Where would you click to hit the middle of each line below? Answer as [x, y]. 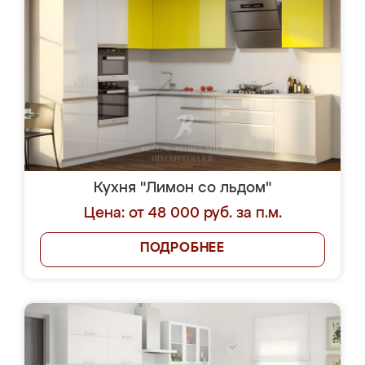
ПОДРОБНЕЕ [182, 248]
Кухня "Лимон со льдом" [182, 188]
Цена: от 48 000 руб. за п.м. [182, 213]
